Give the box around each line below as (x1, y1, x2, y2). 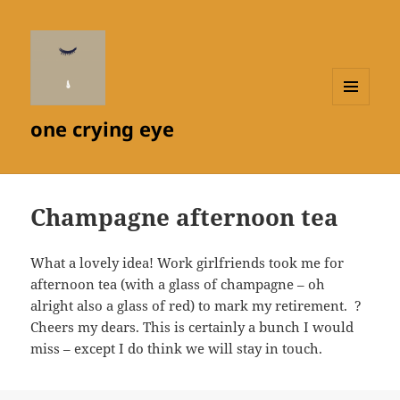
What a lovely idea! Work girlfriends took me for (30, 254, 345, 272)
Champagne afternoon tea (30, 201, 339, 234)
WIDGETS (332, 134, 383, 150)
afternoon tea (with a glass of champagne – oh (30, 275, 326, 294)
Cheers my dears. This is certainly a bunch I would (30, 318, 354, 337)
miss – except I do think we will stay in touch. (30, 339, 327, 358)
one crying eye (30, 115, 175, 143)
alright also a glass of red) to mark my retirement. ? (30, 296, 362, 315)
